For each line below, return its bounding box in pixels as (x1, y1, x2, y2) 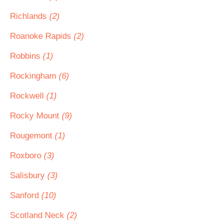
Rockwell (10, 91, 46, 101)
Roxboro (10, 151, 44, 160)
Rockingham (10, 71, 59, 81)
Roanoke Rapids (10, 31, 74, 41)
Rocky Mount (10, 111, 62, 120)
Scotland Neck (10, 211, 67, 220)
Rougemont (10, 131, 55, 140)
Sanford (10, 191, 41, 200)
